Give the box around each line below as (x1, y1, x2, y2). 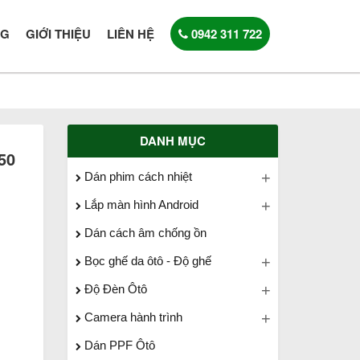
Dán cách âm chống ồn (80, 226, 207, 239)
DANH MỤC (139, 132, 206, 149)
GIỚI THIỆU (26, 25, 91, 43)
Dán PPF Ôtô (80, 338, 155, 352)
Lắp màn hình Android (80, 198, 198, 211)
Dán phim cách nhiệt (80, 170, 192, 183)
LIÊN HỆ (107, 25, 154, 43)
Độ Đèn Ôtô (80, 282, 147, 296)
